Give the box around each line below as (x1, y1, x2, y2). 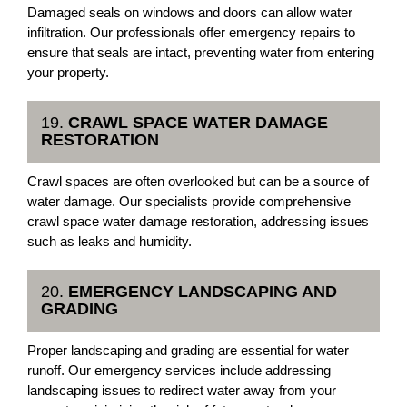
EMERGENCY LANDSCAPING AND (68, 283, 337, 301)
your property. (27, 65, 109, 80)
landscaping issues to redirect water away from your (27, 382, 336, 398)
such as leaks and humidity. (27, 233, 192, 249)
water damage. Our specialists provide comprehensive (27, 194, 351, 209)
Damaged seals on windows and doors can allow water (27, 5, 352, 20)
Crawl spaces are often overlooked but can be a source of (27, 174, 369, 189)
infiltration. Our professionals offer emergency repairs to (27, 25, 355, 40)
